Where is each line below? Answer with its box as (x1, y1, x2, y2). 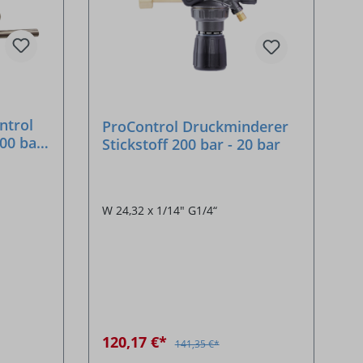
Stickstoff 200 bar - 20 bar (101, 135, 280, 155)
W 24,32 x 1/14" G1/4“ (101, 203, 217, 219)
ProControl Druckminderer (101, 117, 288, 137)
